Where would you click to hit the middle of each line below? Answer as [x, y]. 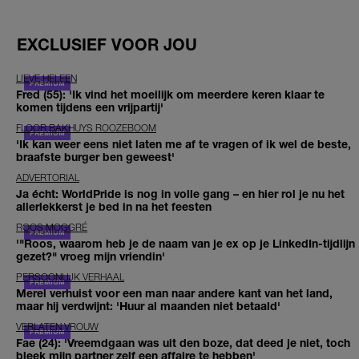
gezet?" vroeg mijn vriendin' [91, 256]
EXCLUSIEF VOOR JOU [107, 44]
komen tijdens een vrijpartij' [90, 107]
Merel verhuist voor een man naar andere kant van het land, [174, 292]
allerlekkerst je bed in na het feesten [114, 206]
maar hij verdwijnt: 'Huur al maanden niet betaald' [148, 305]
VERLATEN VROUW [57, 326]
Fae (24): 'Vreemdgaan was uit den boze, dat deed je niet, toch [183, 342]
